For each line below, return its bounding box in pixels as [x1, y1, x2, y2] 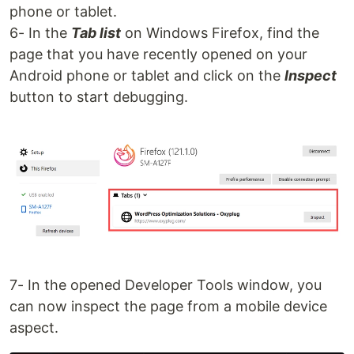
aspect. [9, 318, 58, 336]
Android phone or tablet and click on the [9, 67, 284, 85]
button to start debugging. [9, 88, 188, 106]
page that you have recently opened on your [9, 46, 307, 63]
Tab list [71, 24, 121, 42]
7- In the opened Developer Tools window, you [9, 276, 322, 293]
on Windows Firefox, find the [121, 24, 319, 42]
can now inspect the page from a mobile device [9, 297, 327, 314]
